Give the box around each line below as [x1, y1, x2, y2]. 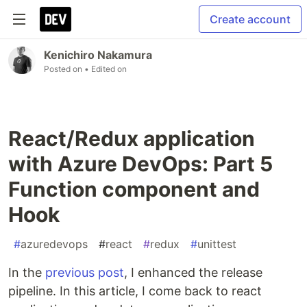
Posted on [44, 64, 84, 74]
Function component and [8, 177, 260, 201]
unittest [197, 237, 236, 251]
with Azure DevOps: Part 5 [8, 151, 273, 176]
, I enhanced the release [124, 265, 262, 280]
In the [8, 265, 45, 280]
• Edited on [84, 64, 127, 74]
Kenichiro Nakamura [44, 48, 152, 62]
